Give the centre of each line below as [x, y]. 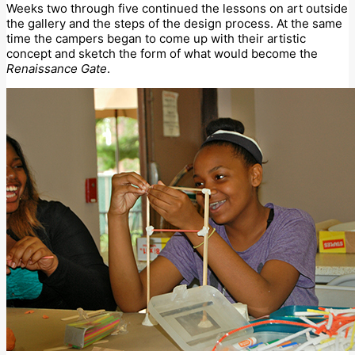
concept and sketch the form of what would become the [162, 54]
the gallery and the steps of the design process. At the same [174, 24]
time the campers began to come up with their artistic [156, 39]
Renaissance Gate [57, 69]
